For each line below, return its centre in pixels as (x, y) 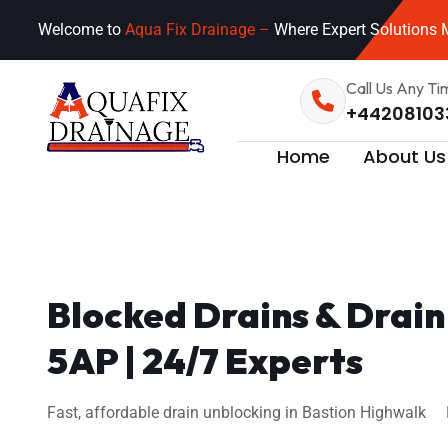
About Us (404, 156)
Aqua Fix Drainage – (199, 29)
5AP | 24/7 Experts (205, 360)
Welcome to (81, 29)
